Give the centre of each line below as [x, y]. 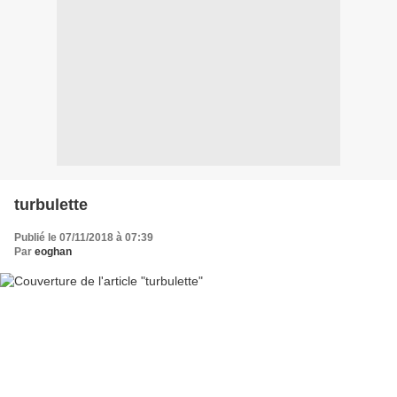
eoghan [53, 252]
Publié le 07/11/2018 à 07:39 [84, 238]
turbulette [51, 205]
